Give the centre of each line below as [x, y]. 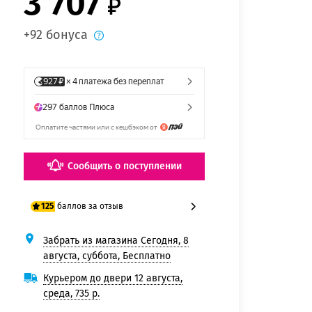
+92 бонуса [56, 35]
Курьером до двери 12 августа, [113, 278]
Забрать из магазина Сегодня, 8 [116, 240]
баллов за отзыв [91, 206]
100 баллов [70, 247]
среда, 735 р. [71, 293]
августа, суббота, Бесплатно [107, 256]
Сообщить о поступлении [124, 166]
